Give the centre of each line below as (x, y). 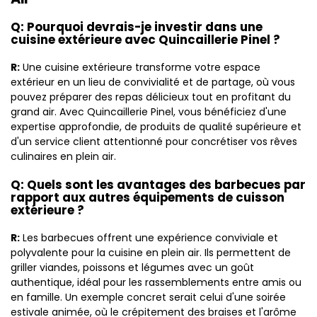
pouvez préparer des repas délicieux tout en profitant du (151, 97)
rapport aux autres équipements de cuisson (148, 197)
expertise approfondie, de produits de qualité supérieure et (156, 127)
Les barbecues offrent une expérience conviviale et (149, 238)
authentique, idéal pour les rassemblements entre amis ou (156, 282)
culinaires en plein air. (63, 156)
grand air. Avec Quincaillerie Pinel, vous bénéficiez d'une (149, 112)
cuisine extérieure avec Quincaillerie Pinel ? (145, 40)
